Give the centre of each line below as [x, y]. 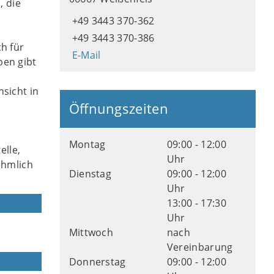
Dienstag [90, 174]
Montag [87, 144]
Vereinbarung [200, 247]
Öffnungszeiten [119, 109]
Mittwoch [91, 232]
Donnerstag [97, 262]
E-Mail [86, 55]
